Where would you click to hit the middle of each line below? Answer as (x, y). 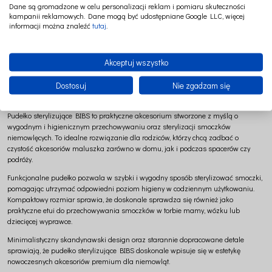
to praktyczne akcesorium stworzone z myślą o (164, 115)
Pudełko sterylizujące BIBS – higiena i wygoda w (119, 79)
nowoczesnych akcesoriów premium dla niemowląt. (89, 261)
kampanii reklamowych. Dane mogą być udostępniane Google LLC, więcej (127, 15)
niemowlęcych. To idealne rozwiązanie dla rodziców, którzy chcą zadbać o (123, 137)
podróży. (20, 159)
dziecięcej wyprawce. (40, 221)
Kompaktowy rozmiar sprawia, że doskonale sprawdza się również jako (120, 199)
